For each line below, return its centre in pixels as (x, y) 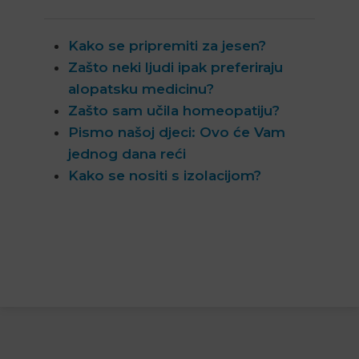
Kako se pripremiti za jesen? (167, 46)
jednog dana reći (127, 154)
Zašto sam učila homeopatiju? (174, 111)
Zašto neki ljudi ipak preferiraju (175, 68)
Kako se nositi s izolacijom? (165, 176)
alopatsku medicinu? (141, 89)
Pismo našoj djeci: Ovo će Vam (177, 133)
